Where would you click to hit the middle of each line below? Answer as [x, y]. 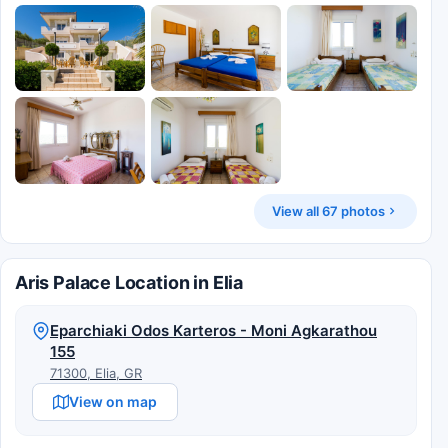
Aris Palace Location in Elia [129, 282]
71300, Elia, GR [96, 372]
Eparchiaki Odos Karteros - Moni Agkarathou [213, 330]
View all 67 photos [328, 210]
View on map [113, 401]
